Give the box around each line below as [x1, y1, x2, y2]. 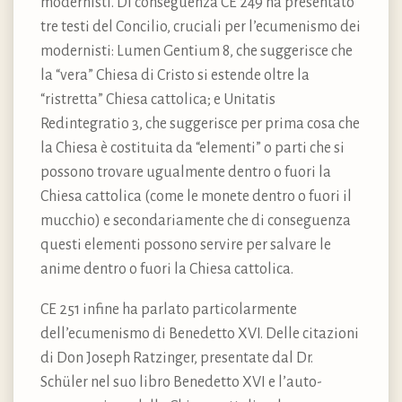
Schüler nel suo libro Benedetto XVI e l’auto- [40, 374, 322, 391]
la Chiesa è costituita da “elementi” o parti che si [40, 140, 345, 157]
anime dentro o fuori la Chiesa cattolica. [40, 261, 293, 278]
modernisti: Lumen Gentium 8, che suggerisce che [40, 43, 353, 60]
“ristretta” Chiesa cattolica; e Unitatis [40, 92, 275, 109]
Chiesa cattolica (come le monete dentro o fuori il [40, 188, 352, 205]
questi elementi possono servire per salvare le [40, 237, 331, 254]
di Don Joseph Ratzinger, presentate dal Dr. [40, 350, 313, 367]
